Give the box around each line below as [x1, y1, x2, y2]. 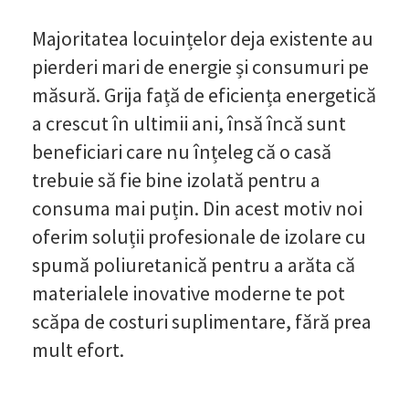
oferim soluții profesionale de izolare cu [32, 223, 366, 249]
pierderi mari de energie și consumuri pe [32, 53, 369, 79]
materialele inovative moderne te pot [32, 279, 345, 306]
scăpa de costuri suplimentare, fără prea [32, 308, 372, 334]
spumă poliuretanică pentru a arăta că [32, 251, 355, 278]
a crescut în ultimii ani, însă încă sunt [32, 110, 346, 136]
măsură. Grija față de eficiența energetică [32, 81, 376, 108]
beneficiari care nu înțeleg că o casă [32, 138, 331, 164]
